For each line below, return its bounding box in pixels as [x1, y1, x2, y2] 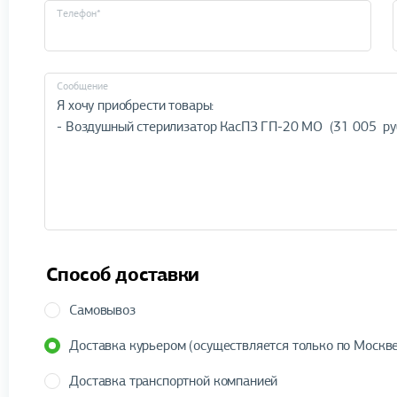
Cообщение [56, 78, 108, 93]
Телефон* [56, 5, 101, 20]
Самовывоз [69, 301, 136, 319]
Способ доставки [45, 262, 199, 287]
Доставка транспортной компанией [69, 372, 278, 390]
